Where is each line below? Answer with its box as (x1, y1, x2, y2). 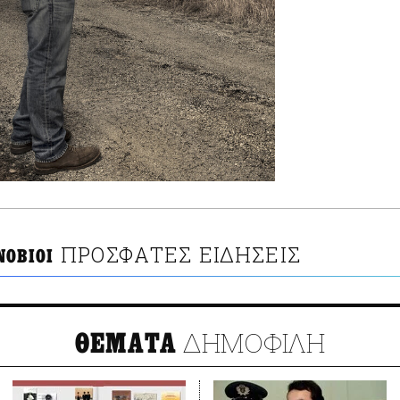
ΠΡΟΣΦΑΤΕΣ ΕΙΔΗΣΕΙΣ (61, 241, 301, 269)
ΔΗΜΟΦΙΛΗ (177, 325, 326, 361)
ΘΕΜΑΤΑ (74, 328, 178, 361)
